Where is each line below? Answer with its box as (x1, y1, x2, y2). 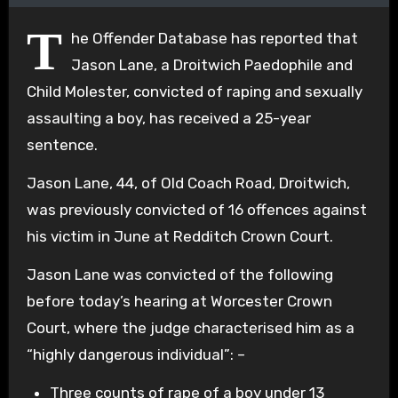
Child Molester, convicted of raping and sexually (26, 82, 362, 100)
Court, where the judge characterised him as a (26, 318, 354, 337)
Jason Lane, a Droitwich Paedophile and (70, 55, 353, 74)
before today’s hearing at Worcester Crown (26, 291, 332, 310)
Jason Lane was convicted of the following (26, 265, 333, 283)
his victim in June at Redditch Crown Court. (26, 227, 333, 245)
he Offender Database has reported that (70, 28, 358, 47)
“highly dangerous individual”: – (26, 345, 245, 363)
